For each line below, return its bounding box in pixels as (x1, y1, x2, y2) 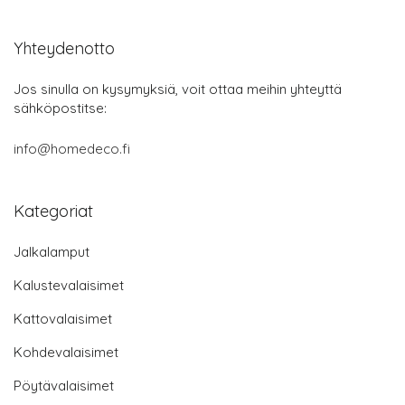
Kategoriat (14, 201, 93, 221)
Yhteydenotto (14, 38, 115, 59)
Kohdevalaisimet (14, 344, 118, 361)
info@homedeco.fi (14, 140, 130, 157)
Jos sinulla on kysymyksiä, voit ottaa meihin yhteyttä (14, 80, 342, 98)
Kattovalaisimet (14, 310, 112, 327)
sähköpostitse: (14, 99, 107, 117)
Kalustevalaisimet (14, 277, 124, 294)
